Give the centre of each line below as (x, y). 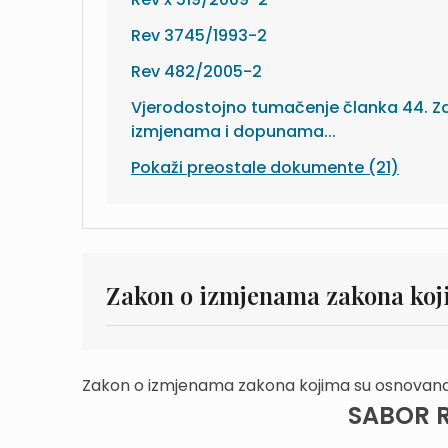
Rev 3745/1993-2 (199, 35)
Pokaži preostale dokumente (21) (265, 167)
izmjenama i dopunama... (233, 131)
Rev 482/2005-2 (196, 71)
